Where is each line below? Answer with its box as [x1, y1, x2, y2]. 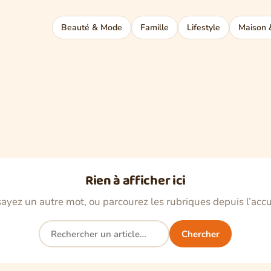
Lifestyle [187, 22, 220, 33]
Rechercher [38, 221, 91, 235]
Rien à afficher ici [85, 170, 186, 192]
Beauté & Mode [61, 22, 122, 33]
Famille [140, 22, 169, 33]
